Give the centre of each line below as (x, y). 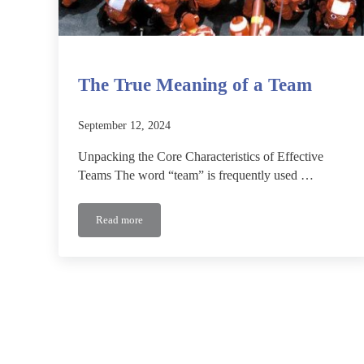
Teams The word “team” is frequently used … (196, 175)
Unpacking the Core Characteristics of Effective (201, 156)
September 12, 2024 (124, 125)
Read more (119, 220)
